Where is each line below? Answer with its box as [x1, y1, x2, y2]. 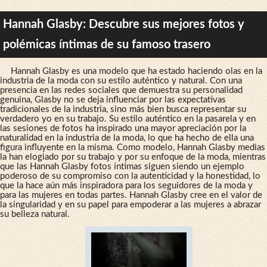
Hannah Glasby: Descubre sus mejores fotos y [3, 18, 244, 30]
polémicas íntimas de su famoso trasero [3, 38, 210, 51]
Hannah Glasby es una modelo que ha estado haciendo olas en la [10, 66, 262, 76]
